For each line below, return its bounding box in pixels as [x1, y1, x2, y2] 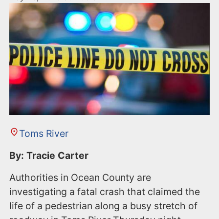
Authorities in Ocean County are [9, 171, 152, 183]
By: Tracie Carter [9, 149, 91, 161]
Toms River [19, 127, 68, 139]
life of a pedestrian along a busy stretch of [9, 199, 198, 212]
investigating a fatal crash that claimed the [9, 185, 200, 197]
